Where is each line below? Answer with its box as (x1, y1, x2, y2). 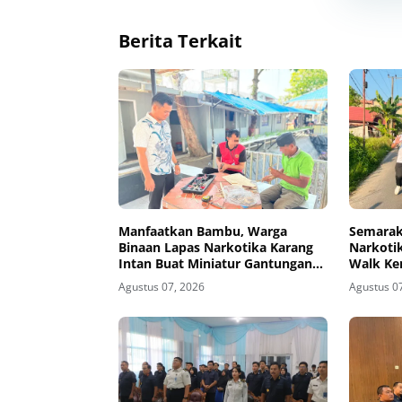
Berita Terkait (118, 29, 242, 53)
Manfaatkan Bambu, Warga (118, 222, 287, 240)
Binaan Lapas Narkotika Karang (118, 238, 313, 256)
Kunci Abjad (118, 270, 192, 288)
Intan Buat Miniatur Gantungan (118, 254, 312, 272)
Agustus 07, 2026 (118, 278, 205, 294)
